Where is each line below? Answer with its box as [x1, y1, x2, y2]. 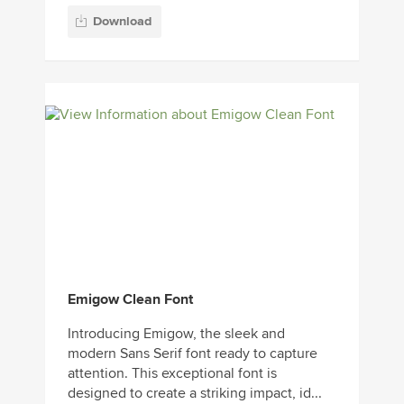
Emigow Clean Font [68, 290, 193, 309]
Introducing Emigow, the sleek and [68, 325, 285, 344]
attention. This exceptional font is [68, 364, 277, 383]
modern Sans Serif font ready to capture [68, 344, 317, 363]
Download [93, 14, 151, 30]
